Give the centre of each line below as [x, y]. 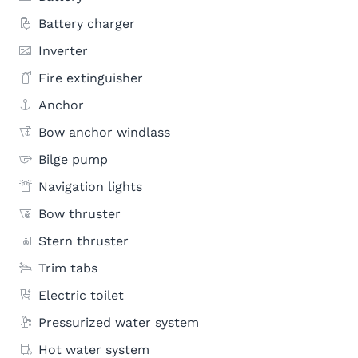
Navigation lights [90, 187]
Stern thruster [84, 241]
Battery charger [87, 24]
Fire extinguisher [91, 78]
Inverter [63, 51]
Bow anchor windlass [104, 132]
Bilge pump [73, 159]
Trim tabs [68, 268]
